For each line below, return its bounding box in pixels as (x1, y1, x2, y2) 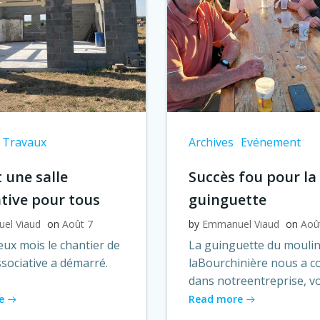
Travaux (2, 134, 47, 150)
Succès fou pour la (188, 166, 316, 186)
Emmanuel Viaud (201, 216, 279, 231)
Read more (188, 291, 243, 306)
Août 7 (62, 216, 94, 231)
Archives (188, 134, 234, 150)
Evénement (240, 134, 301, 150)
